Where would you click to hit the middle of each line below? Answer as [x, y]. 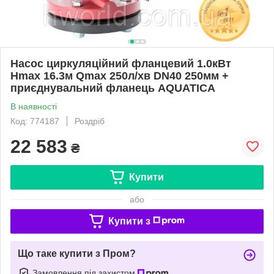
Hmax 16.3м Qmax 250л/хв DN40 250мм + [120, 76]
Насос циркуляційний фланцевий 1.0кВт [121, 63]
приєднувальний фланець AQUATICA [113, 88]
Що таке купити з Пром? [77, 253]
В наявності [34, 106]
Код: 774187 [35, 121]
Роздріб [90, 121]
